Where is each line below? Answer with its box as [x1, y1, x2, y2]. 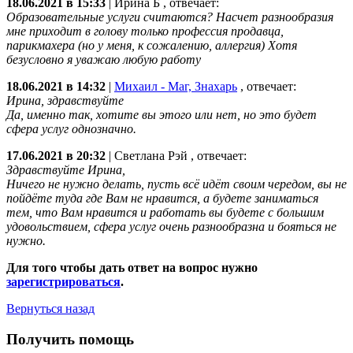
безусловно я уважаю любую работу [6, 53, 201, 67]
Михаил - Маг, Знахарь [114, 80, 237, 94]
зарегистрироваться [6, 275, 121, 289]
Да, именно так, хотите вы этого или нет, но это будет [6, 108, 317, 122]
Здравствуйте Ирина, [6, 163, 125, 177]
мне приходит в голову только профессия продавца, [6, 24, 284, 39]
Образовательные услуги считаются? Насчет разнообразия [6, 10, 333, 24]
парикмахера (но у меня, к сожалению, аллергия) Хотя [6, 39, 297, 53]
